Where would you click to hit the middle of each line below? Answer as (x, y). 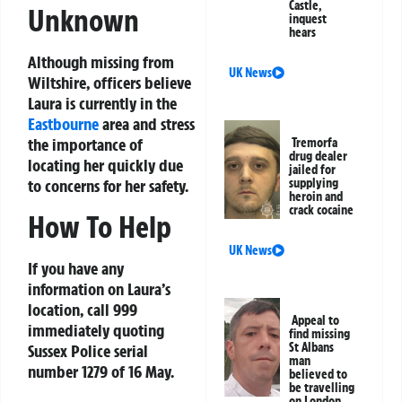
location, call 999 (83, 309)
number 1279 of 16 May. (101, 371)
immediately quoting (96, 330)
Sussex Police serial (88, 350)
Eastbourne (63, 124)
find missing (320, 334)
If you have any (76, 268)
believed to (319, 375)
